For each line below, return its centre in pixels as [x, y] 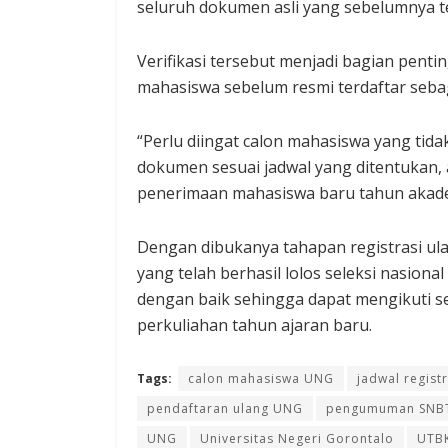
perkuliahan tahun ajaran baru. [254, 325]
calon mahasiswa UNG [261, 379]
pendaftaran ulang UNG [225, 409]
